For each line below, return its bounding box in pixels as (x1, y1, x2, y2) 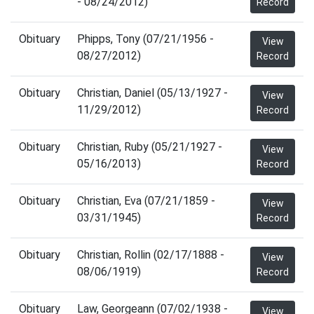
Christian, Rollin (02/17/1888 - (77, 248, 224, 261)
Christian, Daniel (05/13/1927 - (77, 86, 228, 100)
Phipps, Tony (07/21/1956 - (77, 32, 214, 46)
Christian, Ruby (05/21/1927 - (77, 140, 222, 153)
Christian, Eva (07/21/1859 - (77, 194, 215, 207)
